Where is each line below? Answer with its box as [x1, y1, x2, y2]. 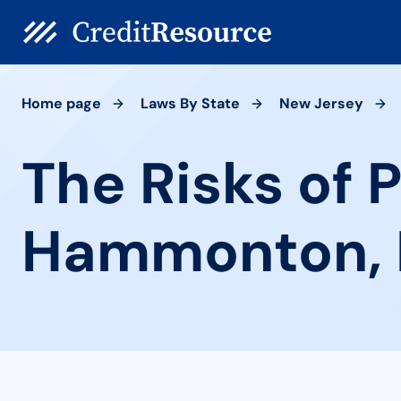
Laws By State [141, 94, 240, 113]
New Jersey [279, 94, 363, 113]
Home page [21, 94, 101, 113]
